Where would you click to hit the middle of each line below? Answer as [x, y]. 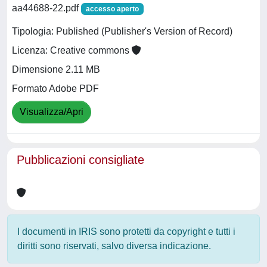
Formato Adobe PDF [55, 89]
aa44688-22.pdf [46, 8]
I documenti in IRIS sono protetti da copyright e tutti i [126, 232]
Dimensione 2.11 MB [56, 70]
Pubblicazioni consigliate [80, 160]
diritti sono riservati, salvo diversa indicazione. [114, 246]
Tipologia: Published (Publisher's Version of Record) [122, 32]
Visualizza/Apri [52, 112]
